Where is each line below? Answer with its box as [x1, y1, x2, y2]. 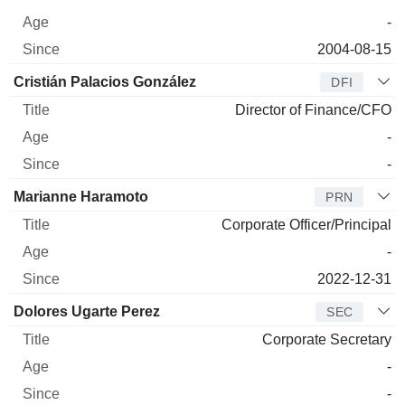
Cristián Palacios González [14, 73, 196, 89]
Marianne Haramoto [14, 188, 148, 204]
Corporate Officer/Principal [221, 216, 391, 232]
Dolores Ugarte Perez [14, 303, 160, 319]
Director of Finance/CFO [235, 101, 391, 118]
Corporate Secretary [262, 331, 391, 347]
